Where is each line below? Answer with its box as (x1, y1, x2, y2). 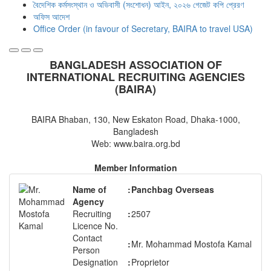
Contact (73, 232, 102, 244)
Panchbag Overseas (131, 183, 214, 196)
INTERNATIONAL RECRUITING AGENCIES (26, 69, 245, 85)
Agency (73, 195, 104, 208)
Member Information (94, 162, 177, 174)
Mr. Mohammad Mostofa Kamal (131, 238, 252, 250)
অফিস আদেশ (33, 10, 70, 23)
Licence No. (73, 220, 118, 232)
